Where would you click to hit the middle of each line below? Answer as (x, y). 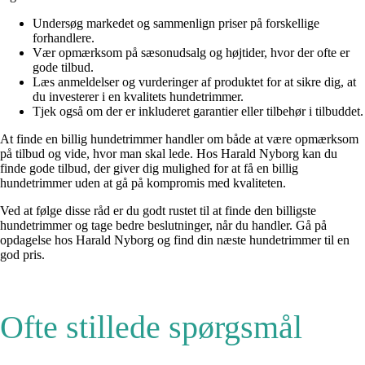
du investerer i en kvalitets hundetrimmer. (138, 96)
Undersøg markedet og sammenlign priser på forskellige (176, 23)
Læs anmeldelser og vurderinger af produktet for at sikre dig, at (194, 81)
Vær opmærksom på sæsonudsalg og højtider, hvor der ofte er (191, 52)
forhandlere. (64, 37)
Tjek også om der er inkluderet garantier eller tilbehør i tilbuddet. (198, 111)
